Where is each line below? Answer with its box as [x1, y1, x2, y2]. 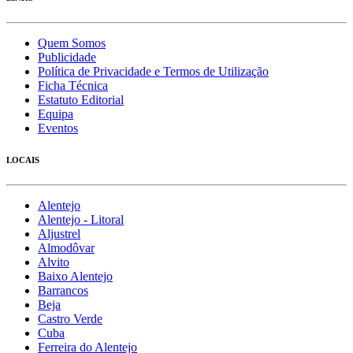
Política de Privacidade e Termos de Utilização [38, 65, 269, 79]
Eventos [38, 121, 78, 136]
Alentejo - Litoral [38, 213, 124, 227]
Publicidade [38, 50, 96, 65]
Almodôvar [38, 241, 95, 255]
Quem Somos [38, 36, 106, 50]
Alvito [38, 255, 69, 269]
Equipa [38, 107, 73, 121]
